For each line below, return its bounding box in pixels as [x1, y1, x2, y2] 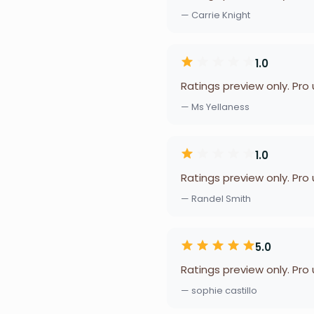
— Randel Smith [181, 192, 251, 205]
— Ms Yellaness [181, 100, 250, 114]
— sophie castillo [181, 284, 257, 297]
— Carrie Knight [181, 8, 250, 22]
